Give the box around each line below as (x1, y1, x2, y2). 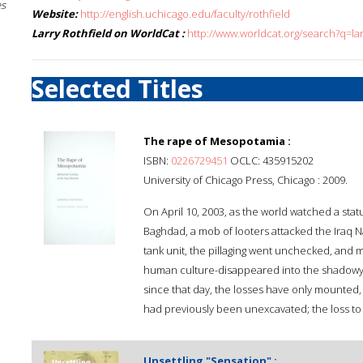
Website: (32, 6, 78, 21)
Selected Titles (32, 72, 203, 105)
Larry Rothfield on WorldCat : (32, 26, 185, 41)
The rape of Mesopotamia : (143, 134, 291, 148)
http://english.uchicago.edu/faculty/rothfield (80, 6, 290, 21)
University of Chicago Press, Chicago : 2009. (143, 173, 348, 187)
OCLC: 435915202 (228, 153, 314, 168)
